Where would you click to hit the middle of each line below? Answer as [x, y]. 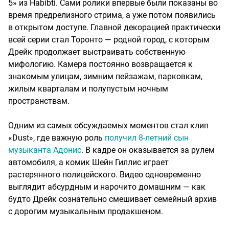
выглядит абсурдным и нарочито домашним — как [107, 187]
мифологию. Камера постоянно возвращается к [100, 64]
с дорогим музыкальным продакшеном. [86, 212]
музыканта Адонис [45, 150]
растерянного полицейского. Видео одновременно [105, 175]
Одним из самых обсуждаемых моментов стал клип [108, 126]
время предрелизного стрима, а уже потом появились [112, 15]
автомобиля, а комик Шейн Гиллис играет [88, 163]
